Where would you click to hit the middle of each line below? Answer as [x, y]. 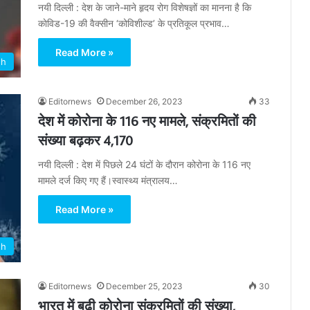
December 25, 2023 [144, 286]
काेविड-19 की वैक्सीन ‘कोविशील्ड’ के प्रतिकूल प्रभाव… [134, 24]
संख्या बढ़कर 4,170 [85, 140]
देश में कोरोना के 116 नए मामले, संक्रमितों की [147, 121]
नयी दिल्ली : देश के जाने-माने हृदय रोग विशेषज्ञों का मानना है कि [145, 8]
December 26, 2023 [144, 102]
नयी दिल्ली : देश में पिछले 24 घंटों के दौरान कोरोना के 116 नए [144, 165]
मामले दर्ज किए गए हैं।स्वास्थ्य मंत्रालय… [108, 181]
